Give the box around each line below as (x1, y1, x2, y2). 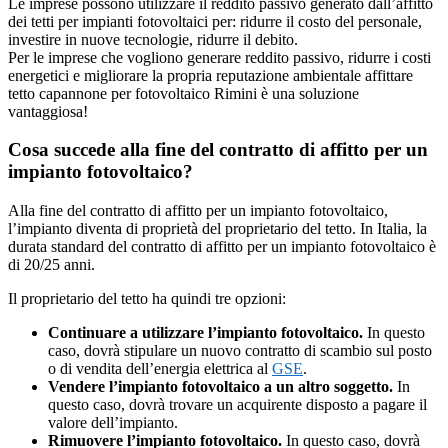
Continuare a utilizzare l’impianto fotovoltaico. (48, 324, 363, 342)
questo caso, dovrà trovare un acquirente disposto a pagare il (48, 396, 427, 414)
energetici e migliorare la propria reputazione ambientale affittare (8, 66, 413, 84)
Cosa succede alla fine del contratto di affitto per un (8, 139, 428, 161)
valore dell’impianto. (48, 414, 178, 432)
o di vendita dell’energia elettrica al (48, 360, 272, 378)
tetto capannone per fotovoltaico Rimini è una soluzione (8, 84, 359, 102)
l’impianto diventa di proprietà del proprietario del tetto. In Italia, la (8, 220, 427, 238)
